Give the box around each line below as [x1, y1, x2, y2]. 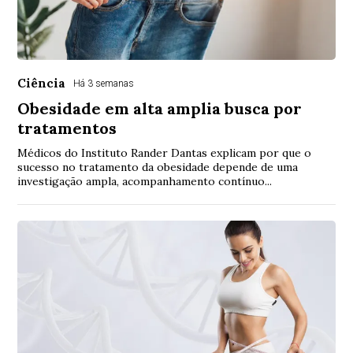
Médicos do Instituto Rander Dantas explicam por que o [17, 146, 312, 161]
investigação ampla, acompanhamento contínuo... [17, 174, 273, 189]
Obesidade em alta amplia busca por [17, 98, 303, 119]
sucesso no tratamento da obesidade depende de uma [17, 160, 299, 175]
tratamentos [17, 118, 117, 139]
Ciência [17, 76, 66, 91]
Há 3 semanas [73, 78, 135, 90]
